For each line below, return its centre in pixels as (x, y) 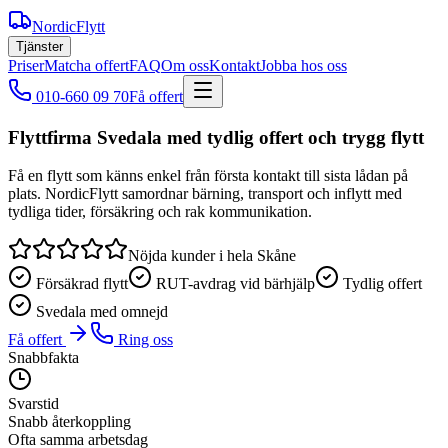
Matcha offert (86, 65)
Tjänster (39, 46)
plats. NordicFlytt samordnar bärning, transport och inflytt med (205, 194)
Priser (26, 65)
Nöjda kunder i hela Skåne (212, 256)
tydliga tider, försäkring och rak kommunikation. (160, 212)
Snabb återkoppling (69, 422)
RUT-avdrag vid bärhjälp (235, 284)
